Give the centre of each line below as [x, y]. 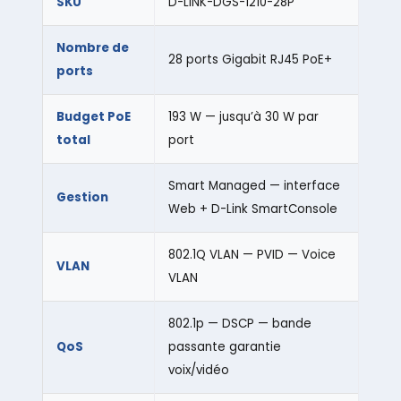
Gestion [82, 198]
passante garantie [224, 347]
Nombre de [92, 48]
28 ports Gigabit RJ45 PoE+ [250, 60]
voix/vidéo [198, 371]
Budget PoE [93, 117]
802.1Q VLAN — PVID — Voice [252, 255]
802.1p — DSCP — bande [239, 324]
